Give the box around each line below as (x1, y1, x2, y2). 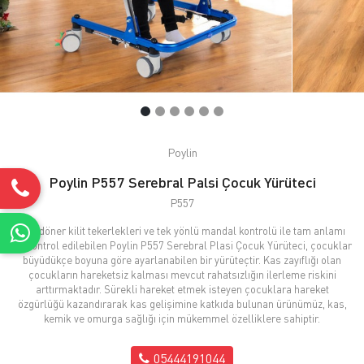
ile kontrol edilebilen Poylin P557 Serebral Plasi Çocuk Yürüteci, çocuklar (12, 238, 352, 252)
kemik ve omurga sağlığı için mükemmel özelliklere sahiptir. (44, 311, 320, 325)
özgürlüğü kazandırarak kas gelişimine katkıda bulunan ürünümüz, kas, (17, 297, 347, 310)
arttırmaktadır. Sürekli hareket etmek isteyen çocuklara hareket (35, 282, 329, 296)
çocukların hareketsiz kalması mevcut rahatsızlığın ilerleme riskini (28, 267, 336, 281)
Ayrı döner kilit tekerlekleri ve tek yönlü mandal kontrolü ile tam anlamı (19, 223, 345, 237)
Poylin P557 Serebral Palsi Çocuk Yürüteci (48, 172, 316, 191)
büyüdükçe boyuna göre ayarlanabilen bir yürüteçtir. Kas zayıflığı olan (23, 253, 341, 266)
